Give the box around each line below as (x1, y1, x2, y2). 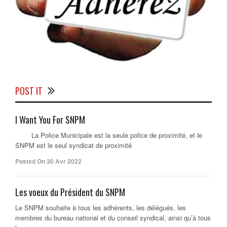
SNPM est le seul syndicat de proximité (15, 140, 132, 150)
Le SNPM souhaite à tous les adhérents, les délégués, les (15, 203, 186, 213)
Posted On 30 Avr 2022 (15, 157, 82, 166)
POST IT (15, 84, 43, 98)
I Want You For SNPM (15, 113, 85, 127)
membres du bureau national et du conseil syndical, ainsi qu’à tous (15, 213, 211, 223)
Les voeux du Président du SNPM (15, 185, 125, 199)
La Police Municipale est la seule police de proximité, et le (15, 130, 202, 140)
